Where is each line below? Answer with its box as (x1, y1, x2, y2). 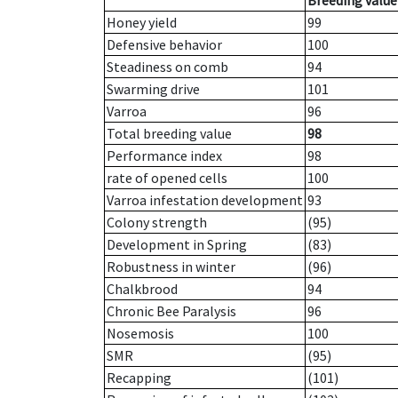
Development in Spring (107, 235, 247, 254)
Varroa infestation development (107, 191, 303, 210)
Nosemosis (107, 324, 174, 343)
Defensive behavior (107, 36, 222, 54)
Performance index (107, 147, 222, 165)
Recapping (107, 369, 171, 387)
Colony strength (107, 213, 207, 232)
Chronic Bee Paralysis (107, 302, 236, 321)
